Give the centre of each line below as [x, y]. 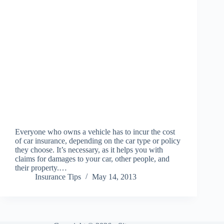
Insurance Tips [58, 177]
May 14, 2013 [114, 177]
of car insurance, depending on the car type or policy [98, 141]
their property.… [41, 168]
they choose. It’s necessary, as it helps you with [89, 150]
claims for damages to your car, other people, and [92, 159]
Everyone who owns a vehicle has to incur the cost [95, 132]
